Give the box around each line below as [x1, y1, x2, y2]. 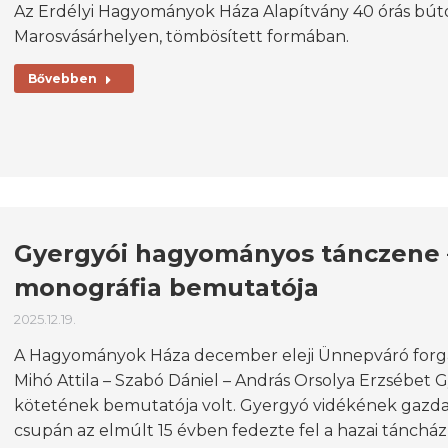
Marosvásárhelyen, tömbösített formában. [14, 27, 349, 46]
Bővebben [28, 71, 97, 86]
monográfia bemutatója [14, 273, 319, 302]
